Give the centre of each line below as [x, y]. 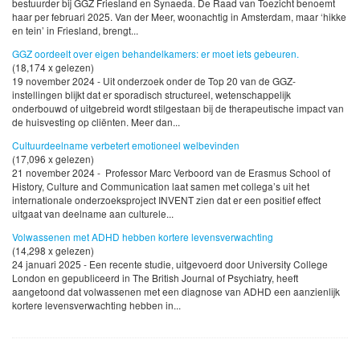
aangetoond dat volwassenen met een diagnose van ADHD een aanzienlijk [176, 292]
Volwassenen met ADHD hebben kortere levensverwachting [143, 237]
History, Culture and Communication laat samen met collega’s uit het [161, 186]
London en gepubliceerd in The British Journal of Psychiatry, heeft [155, 278]
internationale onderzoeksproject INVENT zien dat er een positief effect [166, 200]
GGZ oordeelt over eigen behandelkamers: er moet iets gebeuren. [155, 54]
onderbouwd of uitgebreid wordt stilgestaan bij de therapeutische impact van [178, 108]
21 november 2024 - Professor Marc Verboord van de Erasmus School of [171, 173]
